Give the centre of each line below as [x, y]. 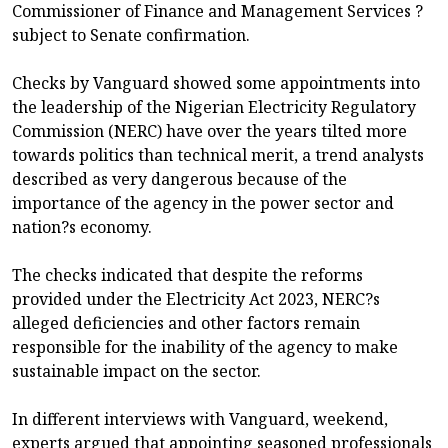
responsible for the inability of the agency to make [205, 347]
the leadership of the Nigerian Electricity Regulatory [214, 107]
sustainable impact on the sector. [136, 371]
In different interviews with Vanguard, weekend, [200, 419]
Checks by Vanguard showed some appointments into [216, 83]
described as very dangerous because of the [179, 179]
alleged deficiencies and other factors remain [186, 323]
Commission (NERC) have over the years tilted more [209, 131]
